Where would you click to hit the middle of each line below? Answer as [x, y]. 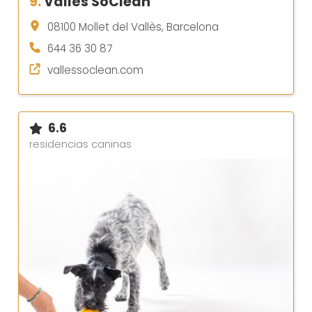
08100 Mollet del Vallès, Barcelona [133, 27]
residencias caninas [80, 145]
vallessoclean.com [95, 70]
